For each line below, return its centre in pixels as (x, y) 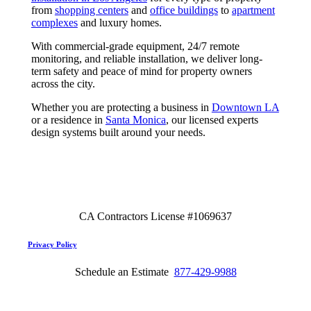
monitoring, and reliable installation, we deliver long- (146, 58)
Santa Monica (135, 119)
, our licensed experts (212, 119)
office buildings (184, 10)
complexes (54, 22)
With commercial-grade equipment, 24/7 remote (135, 46)
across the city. (63, 83)
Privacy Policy (52, 245)
